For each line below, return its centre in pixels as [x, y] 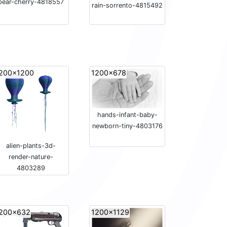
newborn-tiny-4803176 [127, 126]
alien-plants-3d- [31, 146]
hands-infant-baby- [127, 115]
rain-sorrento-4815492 [127, 5]
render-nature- [31, 157]
